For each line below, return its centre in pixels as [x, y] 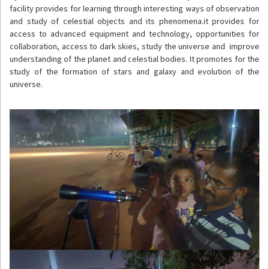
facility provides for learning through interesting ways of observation [134, 8]
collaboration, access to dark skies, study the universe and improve [134, 46]
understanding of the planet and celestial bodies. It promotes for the [134, 59]
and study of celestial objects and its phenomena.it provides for [134, 21]
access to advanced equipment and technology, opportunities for [134, 33]
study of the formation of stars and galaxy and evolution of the [134, 71]
